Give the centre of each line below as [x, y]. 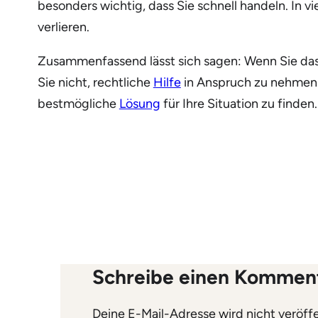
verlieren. [63, 27]
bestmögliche [78, 104]
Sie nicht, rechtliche [95, 83]
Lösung [139, 104]
